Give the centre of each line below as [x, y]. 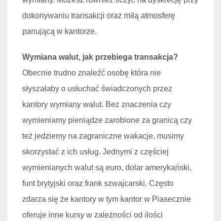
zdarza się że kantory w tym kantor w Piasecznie [107, 199]
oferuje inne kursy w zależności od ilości [92, 215]
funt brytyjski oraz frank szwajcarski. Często [98, 184]
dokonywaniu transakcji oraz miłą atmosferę [99, 16]
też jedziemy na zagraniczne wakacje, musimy [103, 136]
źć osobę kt [117, 73]
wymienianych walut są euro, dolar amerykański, [107, 168]
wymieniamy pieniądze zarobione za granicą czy [107, 120]
